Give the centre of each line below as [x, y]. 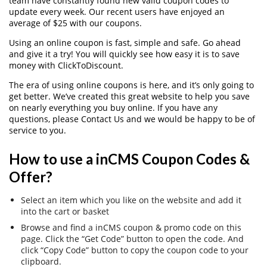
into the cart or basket [65, 212]
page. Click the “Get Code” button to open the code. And [132, 239]
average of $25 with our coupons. [75, 23]
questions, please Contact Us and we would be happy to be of [132, 119]
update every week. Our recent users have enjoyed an [117, 11]
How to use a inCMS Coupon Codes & [129, 159]
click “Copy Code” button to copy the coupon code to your [135, 250]
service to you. [38, 130]
